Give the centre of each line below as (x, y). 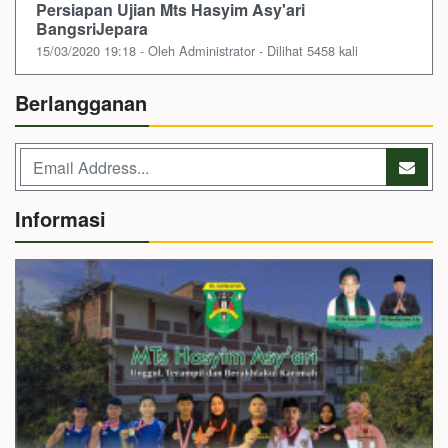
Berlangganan (81, 103)
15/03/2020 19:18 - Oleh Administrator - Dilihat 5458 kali (197, 51)
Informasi (60, 219)
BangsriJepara (92, 29)
